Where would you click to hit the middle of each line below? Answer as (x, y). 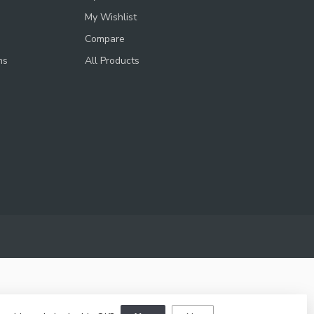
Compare (105, 39)
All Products (112, 60)
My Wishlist (111, 17)
